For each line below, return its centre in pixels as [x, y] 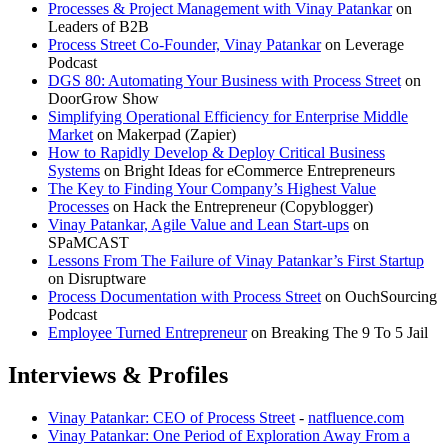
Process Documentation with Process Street [184, 297]
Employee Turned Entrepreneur [147, 333]
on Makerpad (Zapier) [164, 135]
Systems [74, 171]
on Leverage [362, 45]
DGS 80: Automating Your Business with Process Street [224, 81]
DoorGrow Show [103, 99]
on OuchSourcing [379, 297]
